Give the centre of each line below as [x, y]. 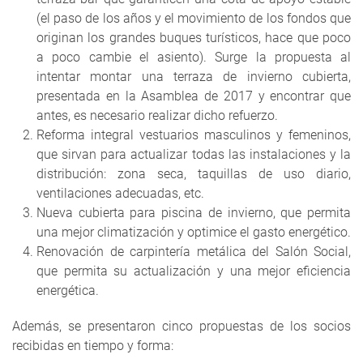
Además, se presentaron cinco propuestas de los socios [181, 327]
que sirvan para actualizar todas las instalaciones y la [194, 155]
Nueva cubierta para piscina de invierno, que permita [194, 213]
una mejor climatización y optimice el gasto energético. [194, 233]
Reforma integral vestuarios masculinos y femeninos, [194, 135]
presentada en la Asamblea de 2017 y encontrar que [194, 96]
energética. [68, 291]
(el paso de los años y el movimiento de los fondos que [194, 19]
